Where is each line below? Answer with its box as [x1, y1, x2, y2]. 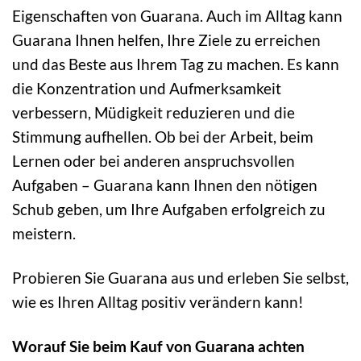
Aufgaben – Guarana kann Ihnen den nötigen [12, 176, 317, 195]
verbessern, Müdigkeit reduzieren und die [12, 103, 295, 122]
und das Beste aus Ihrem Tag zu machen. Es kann [12, 55, 339, 74]
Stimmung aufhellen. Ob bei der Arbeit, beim [12, 127, 313, 147]
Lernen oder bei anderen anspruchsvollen [12, 151, 295, 171]
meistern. [12, 224, 76, 243]
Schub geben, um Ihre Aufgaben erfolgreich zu [12, 200, 326, 219]
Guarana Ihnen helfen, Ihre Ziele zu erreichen [12, 31, 321, 50]
